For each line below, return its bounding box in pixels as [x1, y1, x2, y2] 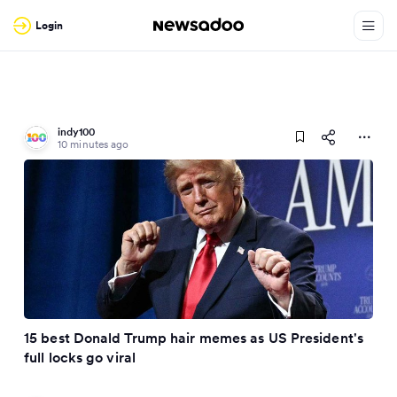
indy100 [58, 125, 95, 138]
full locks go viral [24, 348, 136, 366]
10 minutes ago [58, 137, 129, 151]
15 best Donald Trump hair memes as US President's [24, 329, 363, 346]
